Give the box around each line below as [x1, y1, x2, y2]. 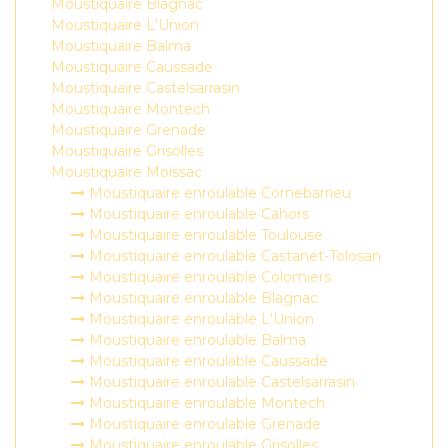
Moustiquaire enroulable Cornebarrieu [85, 184, 351, 202]
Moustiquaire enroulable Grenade [85, 415, 321, 433]
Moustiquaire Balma [51, 37, 191, 55]
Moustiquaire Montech [51, 100, 210, 118]
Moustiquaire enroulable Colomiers [85, 268, 331, 286]
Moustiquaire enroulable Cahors [85, 205, 309, 223]
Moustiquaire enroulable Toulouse [85, 226, 323, 244]
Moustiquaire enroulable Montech [85, 394, 325, 412]
